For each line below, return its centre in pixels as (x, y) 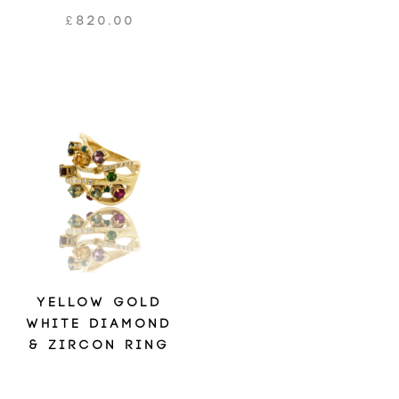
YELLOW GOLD (100, 302)
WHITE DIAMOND (100, 323)
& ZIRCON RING (100, 345)
